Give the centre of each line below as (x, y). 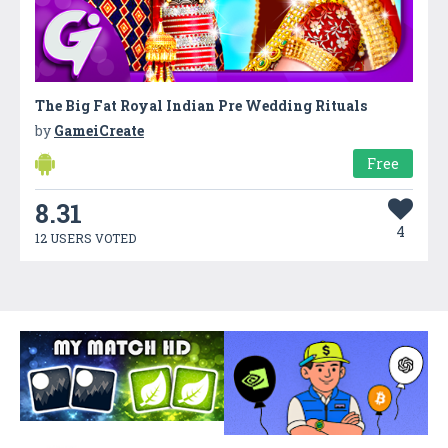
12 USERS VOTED (85, 237)
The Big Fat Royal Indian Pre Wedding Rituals (201, 105)
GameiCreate (99, 130)
